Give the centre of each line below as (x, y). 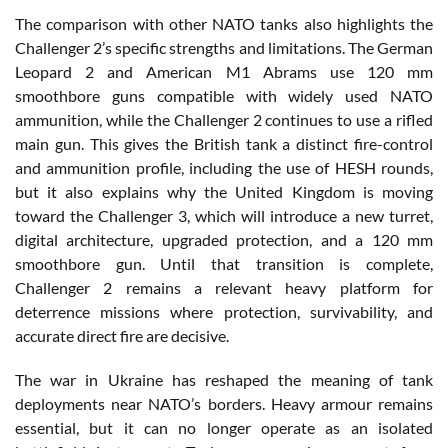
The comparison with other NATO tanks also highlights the (224, 24)
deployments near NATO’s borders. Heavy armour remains (224, 404)
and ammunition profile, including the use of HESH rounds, (224, 168)
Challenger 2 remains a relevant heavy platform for (224, 288)
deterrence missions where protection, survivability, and (224, 312)
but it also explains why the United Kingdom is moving (224, 192)
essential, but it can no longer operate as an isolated (224, 428)
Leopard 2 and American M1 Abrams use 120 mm (224, 72)
